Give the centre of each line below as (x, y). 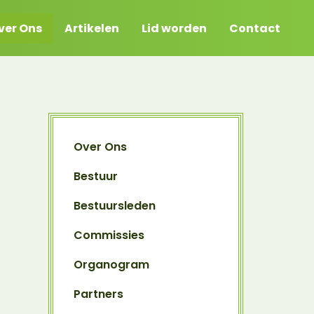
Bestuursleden (115, 206)
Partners (98, 294)
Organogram (111, 265)
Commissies (109, 235)
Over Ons (100, 147)
